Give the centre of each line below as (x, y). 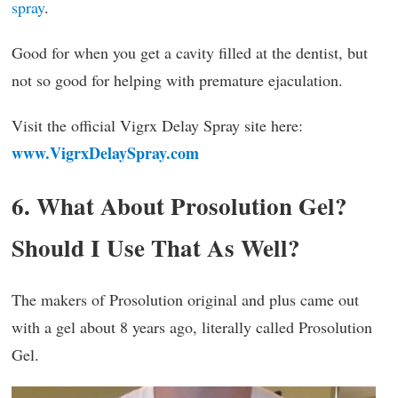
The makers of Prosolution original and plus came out (185, 299)
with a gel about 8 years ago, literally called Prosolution (192, 326)
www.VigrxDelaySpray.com (105, 152)
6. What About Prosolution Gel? (179, 205)
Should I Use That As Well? (156, 247)
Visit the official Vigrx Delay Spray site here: (157, 125)
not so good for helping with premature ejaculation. (177, 80)
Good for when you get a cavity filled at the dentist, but (190, 52)
